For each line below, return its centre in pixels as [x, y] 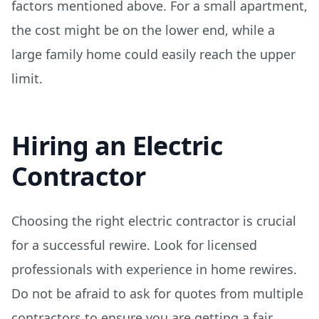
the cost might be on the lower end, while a [143, 30]
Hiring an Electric [117, 146]
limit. [27, 78]
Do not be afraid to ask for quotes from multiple [157, 293]
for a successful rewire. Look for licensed [134, 245]
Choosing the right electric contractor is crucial [154, 221]
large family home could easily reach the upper [153, 54]
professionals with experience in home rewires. [154, 269]
